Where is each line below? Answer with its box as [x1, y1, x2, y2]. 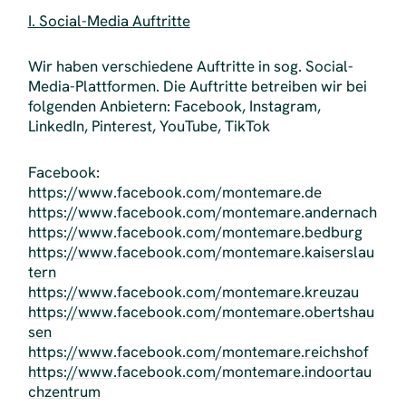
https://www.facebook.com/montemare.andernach [27, 201, 377, 222]
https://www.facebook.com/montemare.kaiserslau [27, 241, 374, 262]
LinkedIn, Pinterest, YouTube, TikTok [27, 116, 270, 137]
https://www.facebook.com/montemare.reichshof [27, 341, 369, 362]
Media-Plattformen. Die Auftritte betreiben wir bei [27, 76, 367, 97]
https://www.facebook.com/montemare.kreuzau [27, 281, 359, 302]
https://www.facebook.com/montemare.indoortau [27, 361, 372, 382]
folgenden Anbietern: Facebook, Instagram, [27, 96, 321, 117]
